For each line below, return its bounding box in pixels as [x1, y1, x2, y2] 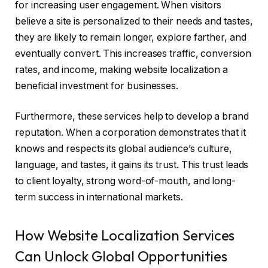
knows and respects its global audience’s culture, [15, 143, 233, 155]
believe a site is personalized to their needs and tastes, [15, 15, 253, 27]
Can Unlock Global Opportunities [15, 246, 227, 265]
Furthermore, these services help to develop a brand [15, 111, 249, 123]
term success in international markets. [15, 191, 183, 203]
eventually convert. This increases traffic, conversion [15, 47, 251, 59]
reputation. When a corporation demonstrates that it [15, 127, 246, 139]
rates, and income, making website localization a [15, 63, 229, 75]
